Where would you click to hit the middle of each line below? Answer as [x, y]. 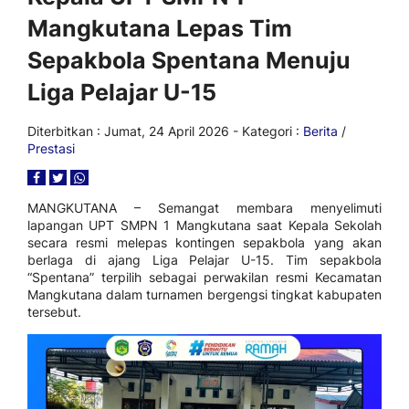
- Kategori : [266, 131]
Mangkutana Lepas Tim [160, 28]
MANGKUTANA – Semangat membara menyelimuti [204, 208]
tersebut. [54, 312]
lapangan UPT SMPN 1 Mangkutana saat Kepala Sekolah [204, 225]
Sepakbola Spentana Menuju [189, 60]
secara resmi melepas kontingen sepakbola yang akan [204, 242]
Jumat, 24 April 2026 [167, 131]
